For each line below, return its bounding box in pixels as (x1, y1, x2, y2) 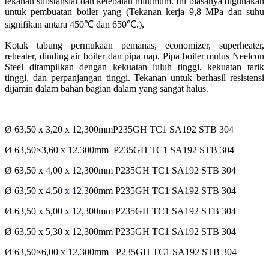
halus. (186, 83, 208, 94)
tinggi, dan (5, 73, 51, 83)
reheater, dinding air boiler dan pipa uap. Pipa (5, 51, 183, 62)
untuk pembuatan (5, 7, 77, 17)
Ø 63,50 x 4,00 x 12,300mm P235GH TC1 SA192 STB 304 (5, 165, 236, 176)
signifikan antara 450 (5, 19, 84, 30)
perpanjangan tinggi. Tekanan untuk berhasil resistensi (50, 73, 265, 83)
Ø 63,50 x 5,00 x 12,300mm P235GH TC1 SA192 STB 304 (5, 206, 236, 217)
